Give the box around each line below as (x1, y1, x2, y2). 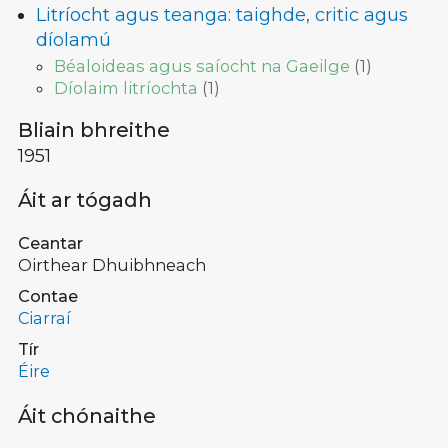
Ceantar (18, 232, 83, 253)
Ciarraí (18, 307, 71, 328)
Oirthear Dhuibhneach (18, 254, 206, 275)
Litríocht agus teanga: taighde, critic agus (36, 3, 408, 26)
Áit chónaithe (18, 404, 156, 429)
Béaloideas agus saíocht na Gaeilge (54, 55, 350, 76)
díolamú (36, 28, 111, 51)
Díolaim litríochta (54, 77, 198, 98)
